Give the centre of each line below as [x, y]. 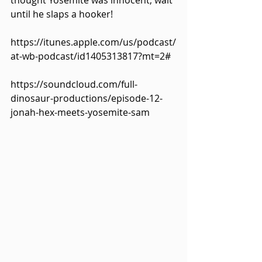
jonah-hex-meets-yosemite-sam [80, 113]
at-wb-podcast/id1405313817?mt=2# [91, 56]
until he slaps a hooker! [62, 14]
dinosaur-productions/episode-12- [87, 99]
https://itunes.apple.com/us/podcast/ [93, 42]
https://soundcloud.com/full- [74, 85]
